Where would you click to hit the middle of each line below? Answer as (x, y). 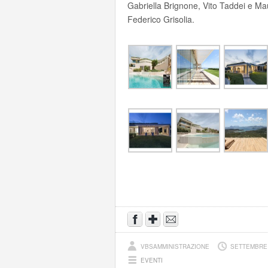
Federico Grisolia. (161, 19)
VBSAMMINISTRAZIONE (176, 246)
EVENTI (152, 260)
